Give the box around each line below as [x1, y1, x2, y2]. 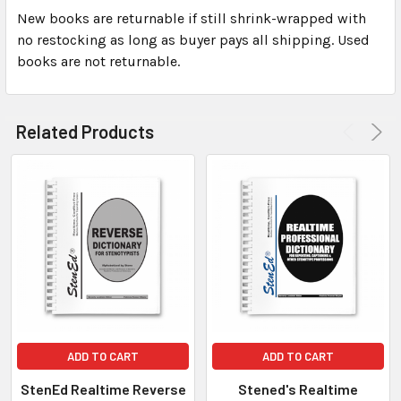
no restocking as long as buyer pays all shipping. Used [17, 30, 370, 48]
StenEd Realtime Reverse [20, 380, 186, 397]
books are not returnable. [17, 52, 180, 70]
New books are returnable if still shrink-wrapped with [17, 9, 366, 27]
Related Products [16, 120, 154, 142]
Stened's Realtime [238, 380, 358, 397]
